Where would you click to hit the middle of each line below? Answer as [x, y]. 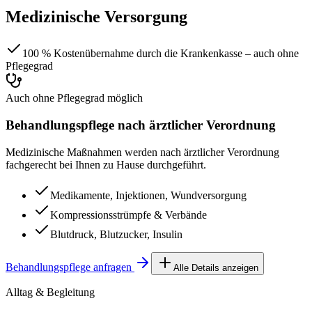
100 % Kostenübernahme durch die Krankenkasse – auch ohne [161, 54]
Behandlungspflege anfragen [69, 267]
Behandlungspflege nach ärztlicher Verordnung [141, 125]
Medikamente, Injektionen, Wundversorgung [148, 195]
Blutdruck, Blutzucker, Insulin [116, 234]
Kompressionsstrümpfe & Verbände [128, 214]
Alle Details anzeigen [216, 267]
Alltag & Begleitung [50, 292]
